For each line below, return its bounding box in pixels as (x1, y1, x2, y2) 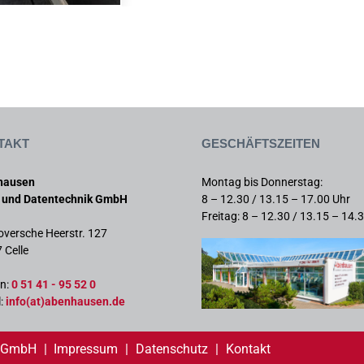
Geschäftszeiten (201, 132, 320, 151)
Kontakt (225, 340, 271, 357)
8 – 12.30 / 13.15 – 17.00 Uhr (201, 192, 350, 206)
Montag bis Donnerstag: (201, 175, 323, 188)
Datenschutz (135, 340, 208, 357)
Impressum (54, 340, 119, 357)
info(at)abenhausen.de (3, 294, 125, 308)
